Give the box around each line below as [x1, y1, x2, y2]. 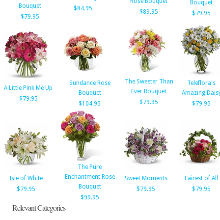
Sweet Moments [124, 175, 167, 182]
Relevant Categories [12, 202, 65, 213]
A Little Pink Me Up [4, 84, 53, 91]
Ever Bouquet [131, 88, 166, 95]
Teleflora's [187, 80, 216, 86]
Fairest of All [185, 175, 218, 182]
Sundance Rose [69, 80, 110, 86]
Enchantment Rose [64, 173, 115, 180]
